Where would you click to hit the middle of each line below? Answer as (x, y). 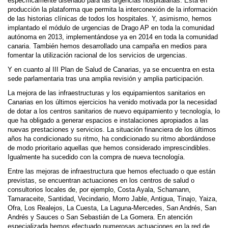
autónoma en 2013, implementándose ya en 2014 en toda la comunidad (113, 37)
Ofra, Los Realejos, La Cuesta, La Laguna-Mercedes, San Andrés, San (112, 208)
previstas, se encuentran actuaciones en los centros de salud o (101, 181)
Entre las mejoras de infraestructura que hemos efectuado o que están (111, 172)
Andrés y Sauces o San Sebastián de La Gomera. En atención (100, 217)
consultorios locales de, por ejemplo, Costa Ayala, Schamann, (99, 190)
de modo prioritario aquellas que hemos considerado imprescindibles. (109, 148)
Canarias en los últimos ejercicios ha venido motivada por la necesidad (112, 102)
